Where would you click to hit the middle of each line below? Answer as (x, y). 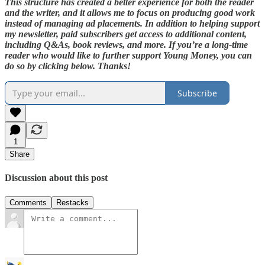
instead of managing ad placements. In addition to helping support (132, 24)
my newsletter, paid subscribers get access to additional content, (126, 34)
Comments (28, 202)
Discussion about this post (56, 178)
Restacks (72, 202)
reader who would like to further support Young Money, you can (128, 56)
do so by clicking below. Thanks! (68, 66)
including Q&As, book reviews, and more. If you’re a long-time (126, 45)
